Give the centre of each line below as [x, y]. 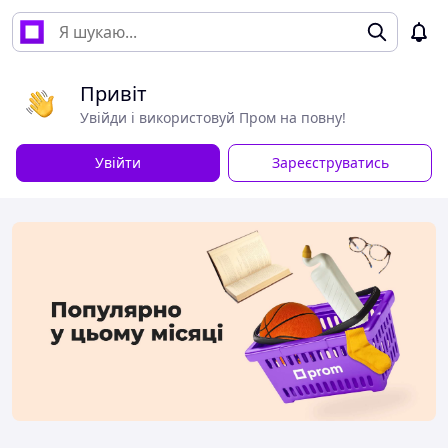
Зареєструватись [330, 162]
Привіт [113, 93]
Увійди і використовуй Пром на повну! [213, 117]
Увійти [118, 162]
